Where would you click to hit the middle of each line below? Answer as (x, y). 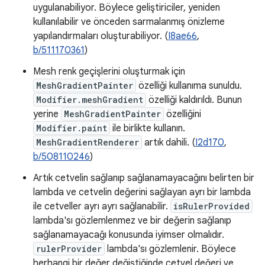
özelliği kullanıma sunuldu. (189, 86)
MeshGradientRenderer (88, 142)
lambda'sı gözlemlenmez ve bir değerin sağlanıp (132, 221)
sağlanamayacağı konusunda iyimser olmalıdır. (129, 235)
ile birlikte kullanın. (148, 128)
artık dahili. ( (169, 143)
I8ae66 (182, 36)
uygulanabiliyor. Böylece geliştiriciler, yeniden (127, 8)
